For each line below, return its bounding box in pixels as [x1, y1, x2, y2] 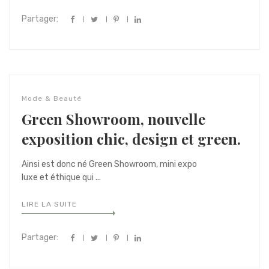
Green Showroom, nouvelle [22, 109, 205, 128]
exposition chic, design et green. [22, 129, 241, 148]
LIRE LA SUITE [22, 200, 77, 208]
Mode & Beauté [22, 94, 82, 103]
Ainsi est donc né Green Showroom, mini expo [22, 159, 197, 169]
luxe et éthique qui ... [22, 172, 101, 183]
